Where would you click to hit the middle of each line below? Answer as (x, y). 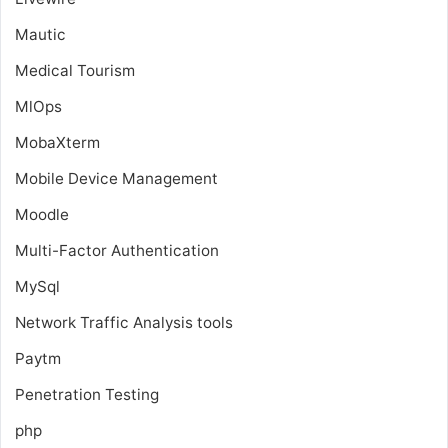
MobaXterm (57, 142)
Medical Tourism (75, 70)
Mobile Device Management (116, 178)
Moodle (42, 214)
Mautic (40, 34)
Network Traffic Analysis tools (124, 322)
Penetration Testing (87, 394)
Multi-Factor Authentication (117, 250)
